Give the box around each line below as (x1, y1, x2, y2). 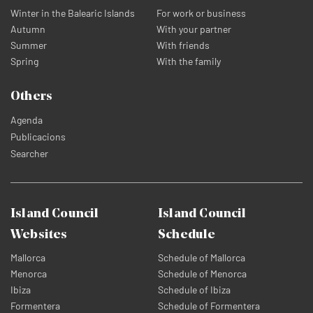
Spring (10, 55, 38, 67)
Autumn (10, 23, 45, 35)
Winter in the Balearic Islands (10, 7, 135, 19)
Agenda (10, 114, 43, 126)
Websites (10, 228, 68, 242)
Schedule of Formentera (158, 300, 261, 312)
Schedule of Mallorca (158, 252, 246, 263)
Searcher (10, 147, 48, 159)
